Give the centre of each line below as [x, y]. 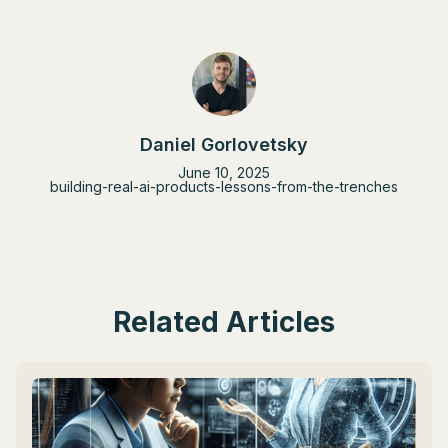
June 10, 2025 [224, 172]
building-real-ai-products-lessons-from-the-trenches [224, 186]
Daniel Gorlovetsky [224, 144]
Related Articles [224, 322]
